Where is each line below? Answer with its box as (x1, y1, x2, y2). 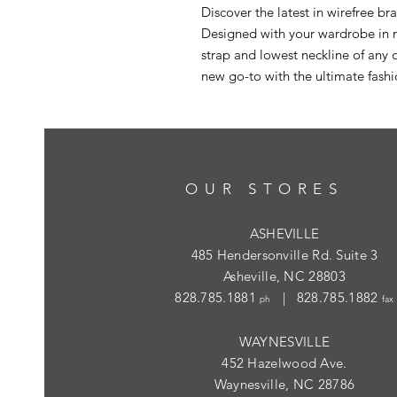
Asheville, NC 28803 (223, 268, 346, 285)
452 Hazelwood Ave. (222, 354, 347, 372)
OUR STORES (185, 180, 344, 198)
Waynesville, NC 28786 (214, 376, 355, 393)
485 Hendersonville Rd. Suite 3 (191, 246, 378, 264)
